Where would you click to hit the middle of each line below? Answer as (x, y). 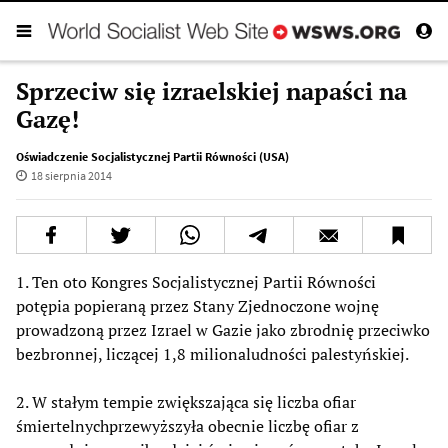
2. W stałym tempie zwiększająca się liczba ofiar (186, 401)
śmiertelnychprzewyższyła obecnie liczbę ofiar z (187, 425)
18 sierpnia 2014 (71, 175)
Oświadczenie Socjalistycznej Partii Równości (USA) (152, 156)
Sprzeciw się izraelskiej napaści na (211, 90)
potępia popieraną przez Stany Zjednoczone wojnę (199, 305)
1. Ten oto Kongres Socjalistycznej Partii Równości (196, 281)
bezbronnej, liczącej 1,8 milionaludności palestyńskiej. (214, 353)
